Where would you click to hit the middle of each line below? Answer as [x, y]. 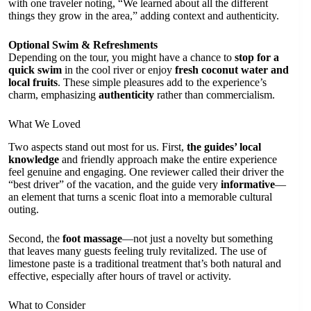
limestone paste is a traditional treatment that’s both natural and [145, 264]
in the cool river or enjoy [118, 70]
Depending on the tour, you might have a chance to [121, 58]
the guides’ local [224, 147]
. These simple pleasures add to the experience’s [162, 83]
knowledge [34, 160]
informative [248, 185]
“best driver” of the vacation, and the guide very [115, 185]
